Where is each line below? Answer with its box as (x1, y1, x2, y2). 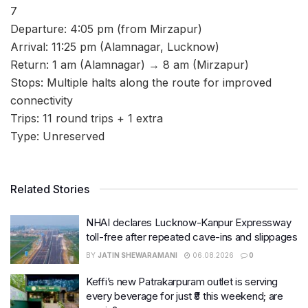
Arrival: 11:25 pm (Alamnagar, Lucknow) (10, 39, 219, 54)
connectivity (10, 93, 73, 107)
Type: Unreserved (10, 129, 104, 143)
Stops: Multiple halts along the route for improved (10, 75, 272, 89)
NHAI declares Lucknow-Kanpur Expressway (86, 215, 291, 229)
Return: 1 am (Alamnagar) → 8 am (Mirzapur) (10, 57, 249, 71)
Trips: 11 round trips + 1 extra (10, 111, 163, 125)
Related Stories (10, 181, 89, 196)
